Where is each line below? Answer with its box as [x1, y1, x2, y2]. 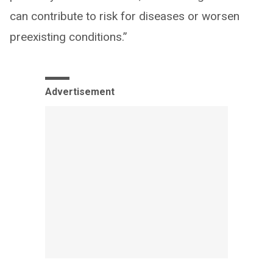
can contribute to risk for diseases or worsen [10, 9, 239, 24]
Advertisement [45, 86, 115, 98]
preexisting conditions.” [10, 30, 127, 44]
